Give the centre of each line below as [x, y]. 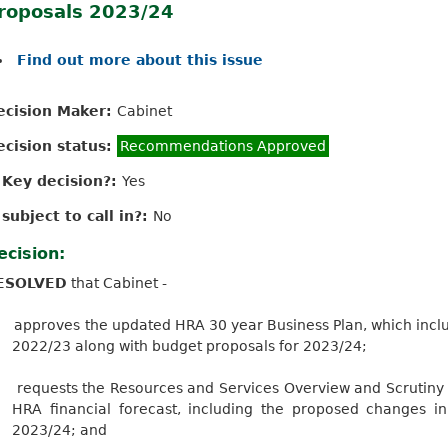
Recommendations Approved [223, 145]
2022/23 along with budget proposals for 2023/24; [190, 345]
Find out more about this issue [140, 59]
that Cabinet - [119, 282]
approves [47, 324]
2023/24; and [60, 429]
